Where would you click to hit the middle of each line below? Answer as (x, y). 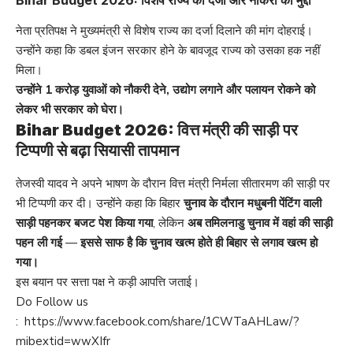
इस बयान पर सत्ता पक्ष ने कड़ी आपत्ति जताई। (108, 282)
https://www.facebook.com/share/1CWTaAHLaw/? (160, 321)
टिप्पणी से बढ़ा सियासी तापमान (97, 151)
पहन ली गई (41, 242)
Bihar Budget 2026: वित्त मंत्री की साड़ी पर (157, 130)
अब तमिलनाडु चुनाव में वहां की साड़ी (260, 223)
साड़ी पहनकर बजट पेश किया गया (84, 223)
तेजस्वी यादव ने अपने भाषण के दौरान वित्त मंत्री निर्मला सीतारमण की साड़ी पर (173, 183)
